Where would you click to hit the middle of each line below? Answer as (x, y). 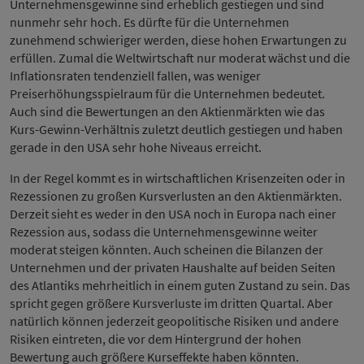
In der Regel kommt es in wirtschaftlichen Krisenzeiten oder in (178, 178)
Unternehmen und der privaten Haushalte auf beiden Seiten (173, 267)
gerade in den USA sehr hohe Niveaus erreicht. (137, 147)
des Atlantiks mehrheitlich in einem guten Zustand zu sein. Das (180, 285)
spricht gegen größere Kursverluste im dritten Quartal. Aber (171, 303)
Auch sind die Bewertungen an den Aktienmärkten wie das (167, 111)
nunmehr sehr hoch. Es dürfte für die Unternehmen (149, 22)
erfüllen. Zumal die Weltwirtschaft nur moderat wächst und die (180, 58)
